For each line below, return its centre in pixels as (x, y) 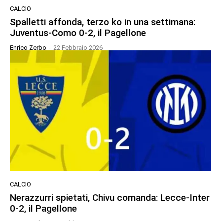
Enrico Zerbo (28, 48)
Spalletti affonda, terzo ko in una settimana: (103, 22)
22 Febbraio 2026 (78, 48)
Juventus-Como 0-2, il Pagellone (78, 33)
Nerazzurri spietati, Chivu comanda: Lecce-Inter (110, 197)
